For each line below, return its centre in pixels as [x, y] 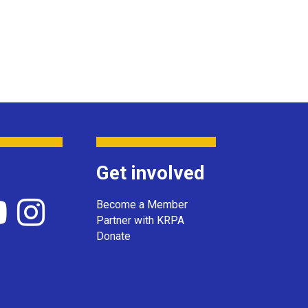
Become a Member [142, 205]
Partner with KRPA [140, 220]
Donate [113, 236]
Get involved [151, 173]
